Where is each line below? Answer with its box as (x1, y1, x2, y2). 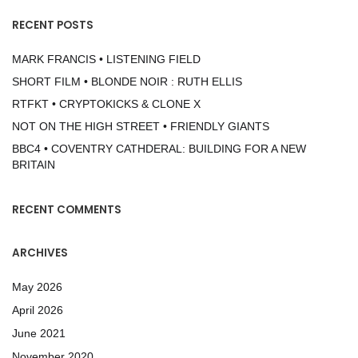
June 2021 (12, 327, 66, 340)
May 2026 (12, 280, 62, 293)
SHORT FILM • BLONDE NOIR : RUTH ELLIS (12, 75, 242, 88)
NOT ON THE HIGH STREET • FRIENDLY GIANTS (12, 120, 269, 133)
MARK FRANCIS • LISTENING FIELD (12, 53, 201, 66)
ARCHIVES (12, 245, 68, 261)
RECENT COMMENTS (12, 202, 121, 217)
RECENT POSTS (12, 18, 93, 33)
